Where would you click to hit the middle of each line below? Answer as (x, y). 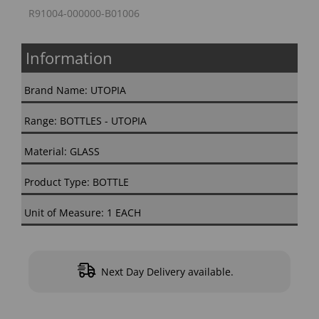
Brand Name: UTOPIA (75, 90)
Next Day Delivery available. (169, 271)
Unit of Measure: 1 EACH (83, 213)
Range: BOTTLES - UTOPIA (85, 121)
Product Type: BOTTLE (77, 182)
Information (69, 58)
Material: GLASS (62, 152)
